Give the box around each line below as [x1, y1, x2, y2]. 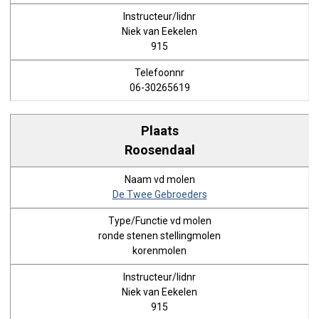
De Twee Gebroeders [112, 189, 207, 200]
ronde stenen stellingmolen [98, 230, 221, 241]
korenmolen [132, 245, 187, 256]
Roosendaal [124, 142, 195, 157]
